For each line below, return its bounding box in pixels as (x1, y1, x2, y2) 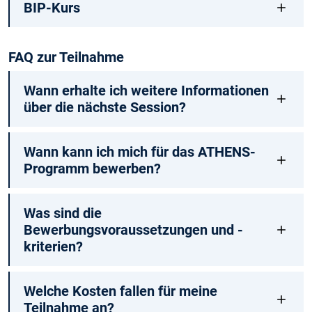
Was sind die (23, 204, 102, 221)
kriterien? (23, 237, 83, 255)
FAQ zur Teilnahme (8, 48, 124, 65)
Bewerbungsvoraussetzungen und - (23, 221, 243, 238)
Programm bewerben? (23, 159, 161, 177)
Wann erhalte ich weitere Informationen (23, 81, 269, 99)
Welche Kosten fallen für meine (23, 282, 217, 299)
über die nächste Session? (23, 98, 186, 116)
